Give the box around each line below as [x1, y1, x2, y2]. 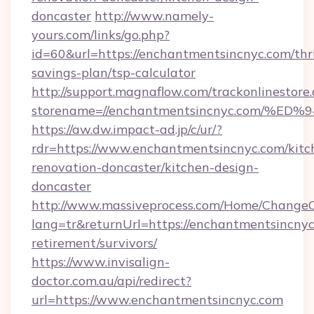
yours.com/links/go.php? [32, 27, 170, 43]
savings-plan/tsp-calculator [32, 64, 196, 81]
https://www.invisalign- [32, 254, 170, 270]
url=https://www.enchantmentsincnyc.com [32, 292, 283, 308]
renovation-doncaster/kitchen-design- [32, 159, 259, 175]
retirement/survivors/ [32, 235, 157, 251]
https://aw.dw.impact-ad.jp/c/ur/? [32, 121, 222, 137]
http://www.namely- [95, 8, 214, 24]
